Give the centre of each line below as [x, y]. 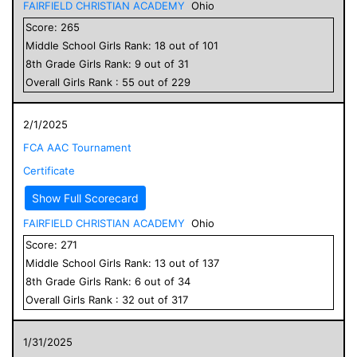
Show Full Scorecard [85, 198]
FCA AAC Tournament [77, 147]
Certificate [49, 170]
